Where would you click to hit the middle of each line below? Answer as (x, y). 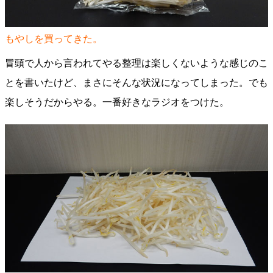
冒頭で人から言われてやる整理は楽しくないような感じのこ (136, 63)
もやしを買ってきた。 (54, 39)
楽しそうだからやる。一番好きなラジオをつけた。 (117, 102)
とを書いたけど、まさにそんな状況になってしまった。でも (136, 83)
